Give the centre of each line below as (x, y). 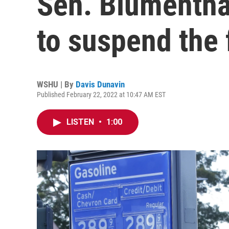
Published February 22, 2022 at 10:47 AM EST (101, 95)
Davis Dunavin (100, 84)
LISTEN (81, 122)
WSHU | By (56, 84)
